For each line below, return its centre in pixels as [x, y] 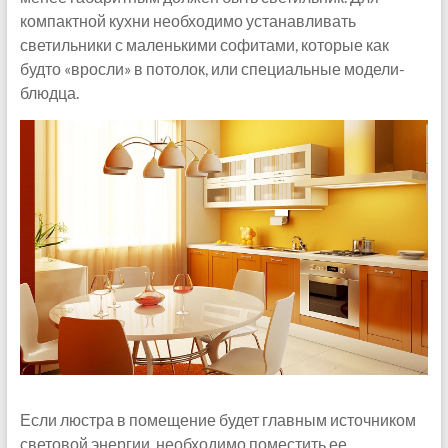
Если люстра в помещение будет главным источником [217, 420]
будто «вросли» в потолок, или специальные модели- [212, 68]
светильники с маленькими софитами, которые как [204, 44]
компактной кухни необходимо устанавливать [187, 20]
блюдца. [49, 92]
